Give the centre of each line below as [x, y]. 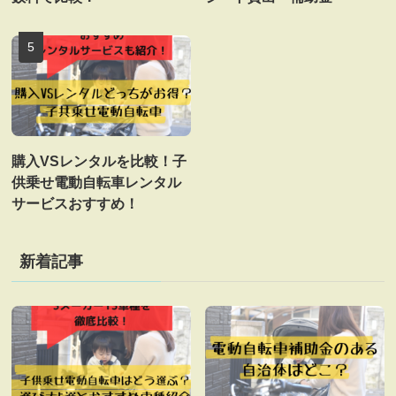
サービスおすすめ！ [76, 204]
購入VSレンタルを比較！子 [99, 161]
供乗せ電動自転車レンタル [97, 183]
